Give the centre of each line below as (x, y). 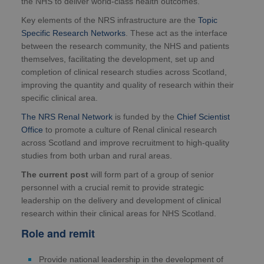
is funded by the (145, 117)
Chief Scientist (203, 117)
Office (32, 130)
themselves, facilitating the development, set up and (118, 59)
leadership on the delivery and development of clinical (121, 201)
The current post (55, 175)
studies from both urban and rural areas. (97, 156)
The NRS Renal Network (67, 117)
